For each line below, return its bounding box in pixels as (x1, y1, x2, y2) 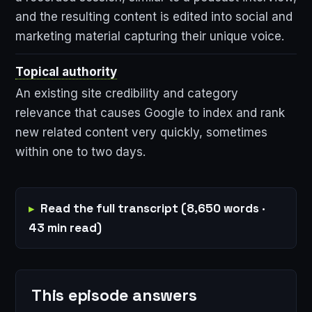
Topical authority (15, 65, 117, 79)
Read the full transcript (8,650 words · (40, 201, 265, 217)
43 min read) (29, 220, 102, 236)
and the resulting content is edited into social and (15, 10, 292, 24)
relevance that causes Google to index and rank (15, 106, 285, 120)
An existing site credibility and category (15, 86, 238, 101)
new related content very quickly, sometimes (15, 125, 267, 140)
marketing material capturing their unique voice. (15, 29, 284, 44)
